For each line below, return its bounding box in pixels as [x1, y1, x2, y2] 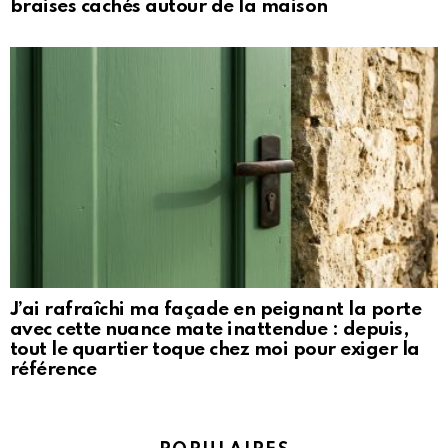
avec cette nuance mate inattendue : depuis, [10, 320, 409, 340]
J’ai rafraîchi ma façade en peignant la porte [10, 300, 422, 320]
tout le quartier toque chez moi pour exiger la [10, 340, 420, 360]
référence [10, 360, 97, 380]
